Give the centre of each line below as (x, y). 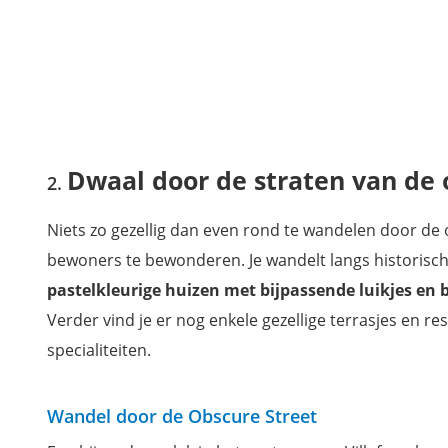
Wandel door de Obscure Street (182, 416)
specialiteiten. (99, 350)
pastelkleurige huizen (133, 290)
